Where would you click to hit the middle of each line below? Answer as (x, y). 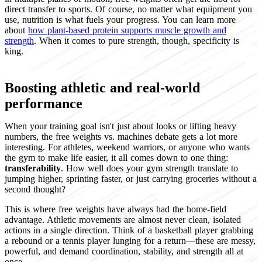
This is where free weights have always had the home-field (116, 209)
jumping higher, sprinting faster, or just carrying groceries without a (131, 178)
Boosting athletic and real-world (102, 87)
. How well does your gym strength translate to (149, 168)
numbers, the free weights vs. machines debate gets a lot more (121, 136)
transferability (33, 168)
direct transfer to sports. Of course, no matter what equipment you (128, 9)
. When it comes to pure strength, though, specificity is (137, 40)
